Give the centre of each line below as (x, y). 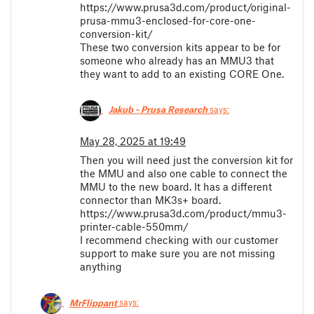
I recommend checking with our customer (179, 240)
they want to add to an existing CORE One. (182, 73)
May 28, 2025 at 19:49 (133, 141)
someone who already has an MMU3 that (177, 60)
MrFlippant (93, 302)
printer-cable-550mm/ (134, 227)
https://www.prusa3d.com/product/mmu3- (183, 213)
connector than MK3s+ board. (150, 200)
